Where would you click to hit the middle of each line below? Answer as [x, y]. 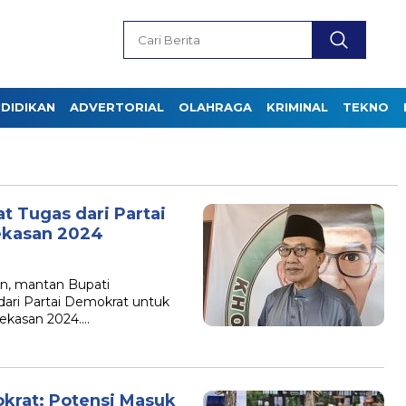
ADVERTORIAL [117, 107]
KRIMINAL [297, 107]
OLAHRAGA [215, 107]
